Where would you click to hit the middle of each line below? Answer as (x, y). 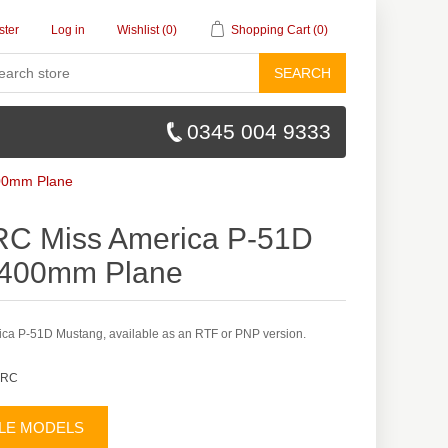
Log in (68, 30)
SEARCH (302, 73)
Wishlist (138, 30)
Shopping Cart (270, 30)
